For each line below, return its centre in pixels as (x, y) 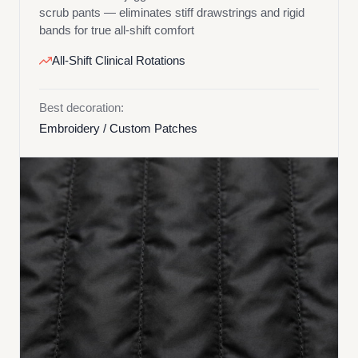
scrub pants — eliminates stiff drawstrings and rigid (172, 12)
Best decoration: (82, 107)
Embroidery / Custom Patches (118, 128)
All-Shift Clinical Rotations (119, 60)
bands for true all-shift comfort (117, 30)
